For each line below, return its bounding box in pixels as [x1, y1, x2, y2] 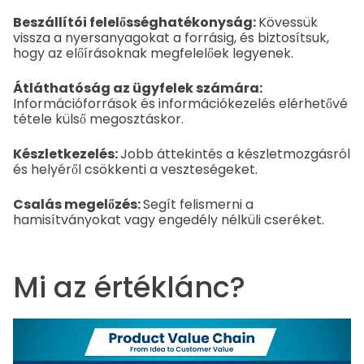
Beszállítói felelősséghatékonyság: [13, 12, 258, 32]
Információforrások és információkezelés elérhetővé [13, 93, 348, 113]
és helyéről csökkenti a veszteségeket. [13, 159, 258, 179]
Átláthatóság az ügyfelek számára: [13, 78, 262, 97]
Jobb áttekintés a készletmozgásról [120, 144, 350, 163]
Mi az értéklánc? [13, 266, 245, 307]
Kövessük [258, 12, 318, 32]
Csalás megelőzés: [13, 194, 143, 214]
